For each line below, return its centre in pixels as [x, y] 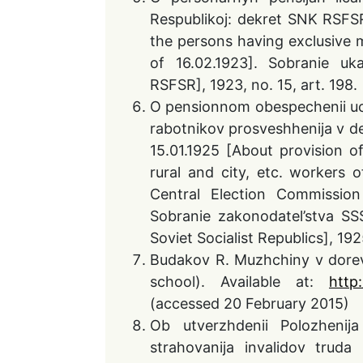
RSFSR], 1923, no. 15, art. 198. [254, 85]
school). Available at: [239, 282]
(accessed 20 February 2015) [250, 303]
